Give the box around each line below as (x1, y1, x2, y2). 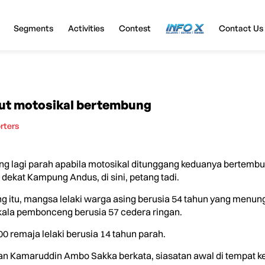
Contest (118, 22, 151, 33)
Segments (13, 22, 53, 33)
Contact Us (218, 22, 263, 33)
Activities (67, 22, 104, 33)
